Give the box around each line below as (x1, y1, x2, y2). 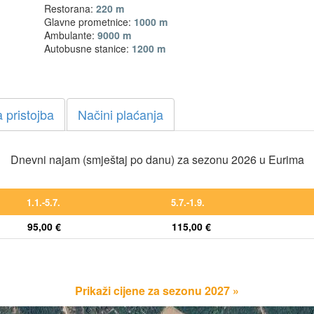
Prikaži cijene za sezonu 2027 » (75, 282, 239, 299)
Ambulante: (44, 27, 98, 42)
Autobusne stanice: (44, 41, 132, 55)
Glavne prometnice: (44, 14, 135, 29)
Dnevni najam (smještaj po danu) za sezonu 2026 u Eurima (10, 151, 304, 168)
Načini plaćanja (78, 104, 163, 123)
